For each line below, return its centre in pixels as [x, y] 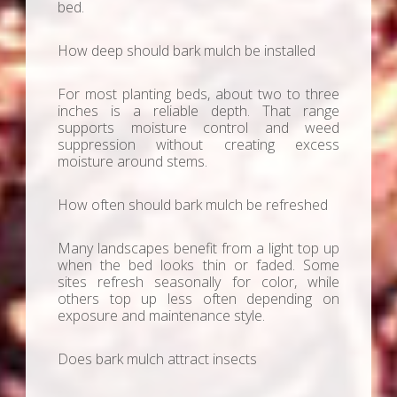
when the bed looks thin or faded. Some [198, 265]
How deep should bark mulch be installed [187, 51]
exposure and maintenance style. [161, 316]
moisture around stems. [132, 162]
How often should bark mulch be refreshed [193, 205]
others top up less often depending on [198, 299]
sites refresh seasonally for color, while [198, 282]
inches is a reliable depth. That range [198, 111]
